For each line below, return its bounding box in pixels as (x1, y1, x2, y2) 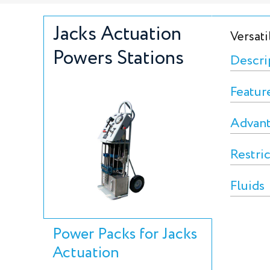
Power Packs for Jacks (52, 222, 197, 246)
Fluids (230, 176, 265, 196)
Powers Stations (53, 43, 184, 73)
